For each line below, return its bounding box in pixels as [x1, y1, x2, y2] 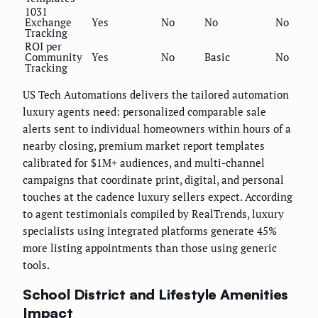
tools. [23, 258, 50, 273]
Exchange [25, 15, 72, 30]
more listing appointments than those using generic [23, 241, 277, 256]
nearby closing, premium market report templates [23, 138, 265, 153]
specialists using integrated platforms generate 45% [23, 224, 277, 238]
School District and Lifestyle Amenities [23, 285, 289, 303]
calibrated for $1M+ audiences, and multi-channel [23, 155, 265, 170]
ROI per [25, 39, 62, 54]
